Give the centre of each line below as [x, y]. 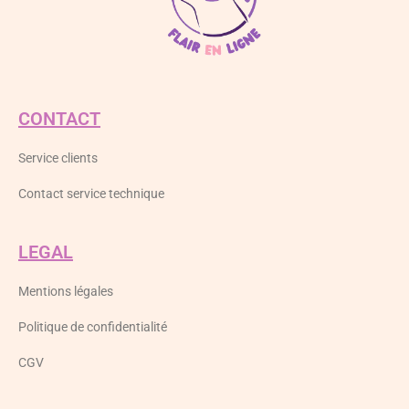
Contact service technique [91, 194]
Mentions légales [66, 292]
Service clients [58, 158]
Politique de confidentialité [93, 327]
